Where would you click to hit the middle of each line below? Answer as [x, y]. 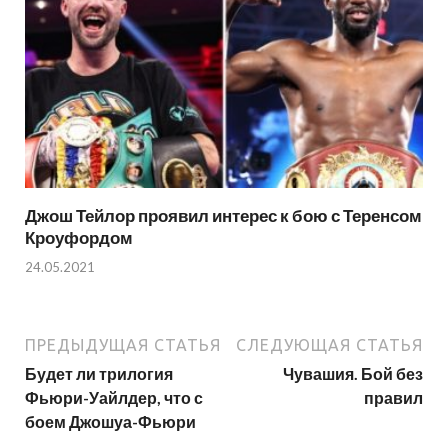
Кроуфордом [79, 238]
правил [393, 397]
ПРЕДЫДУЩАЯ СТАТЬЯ [123, 344]
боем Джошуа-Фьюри [110, 421]
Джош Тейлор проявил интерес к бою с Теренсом [223, 216]
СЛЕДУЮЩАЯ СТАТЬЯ [329, 344]
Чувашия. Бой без [353, 373]
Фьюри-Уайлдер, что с [114, 397]
